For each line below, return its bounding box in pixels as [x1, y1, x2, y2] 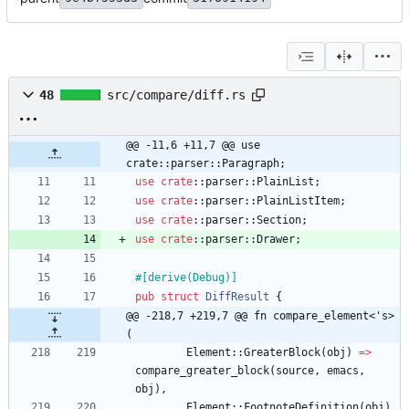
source [276, 364, 314, 378]
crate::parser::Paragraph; [126, 157, 286, 171]
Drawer [257, 233, 295, 246]
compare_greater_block [135, 364, 269, 378]
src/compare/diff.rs [107, 88, 246, 103]
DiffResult [205, 290, 269, 304]
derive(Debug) [148, 271, 231, 285]
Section [257, 214, 301, 227]
